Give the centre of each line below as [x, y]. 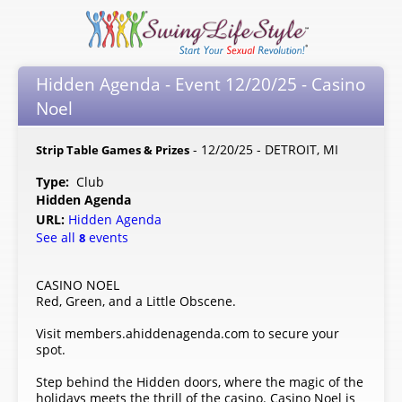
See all [57, 238]
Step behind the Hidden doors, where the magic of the [200, 381]
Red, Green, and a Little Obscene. [136, 301]
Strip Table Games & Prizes [113, 149]
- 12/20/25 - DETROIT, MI [264, 149]
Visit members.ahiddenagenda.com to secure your [188, 333]
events [107, 238]
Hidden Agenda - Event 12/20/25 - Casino [201, 84]
